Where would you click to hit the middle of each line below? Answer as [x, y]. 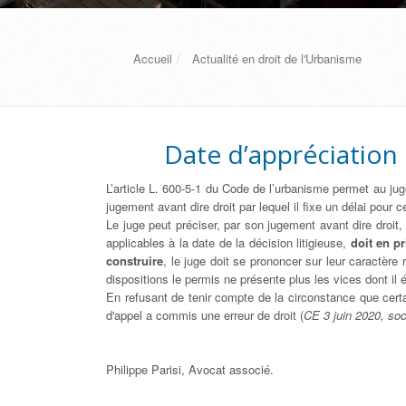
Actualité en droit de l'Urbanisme [277, 58]
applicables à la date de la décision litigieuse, [228, 242]
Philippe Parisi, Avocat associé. [190, 369]
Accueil [153, 58]
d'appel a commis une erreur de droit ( [205, 315]
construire [135, 261]
